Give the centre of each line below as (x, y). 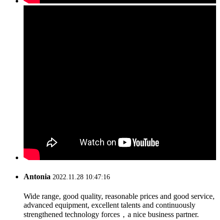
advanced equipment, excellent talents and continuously (110, 205)
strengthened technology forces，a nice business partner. (111, 214)
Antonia (38, 177)
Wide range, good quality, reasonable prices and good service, (119, 196)
